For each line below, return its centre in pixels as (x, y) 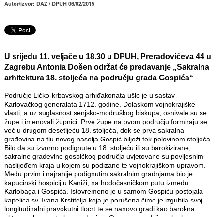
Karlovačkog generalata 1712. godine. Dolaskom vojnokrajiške (100, 104)
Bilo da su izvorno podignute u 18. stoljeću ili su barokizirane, (97, 148)
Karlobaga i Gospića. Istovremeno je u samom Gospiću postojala (103, 192)
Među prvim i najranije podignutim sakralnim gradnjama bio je (98, 174)
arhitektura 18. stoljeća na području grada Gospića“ (99, 78)
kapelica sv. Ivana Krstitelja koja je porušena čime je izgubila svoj (103, 200)
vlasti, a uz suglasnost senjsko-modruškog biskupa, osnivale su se (105, 113)
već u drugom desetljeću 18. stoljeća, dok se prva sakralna (94, 131)
